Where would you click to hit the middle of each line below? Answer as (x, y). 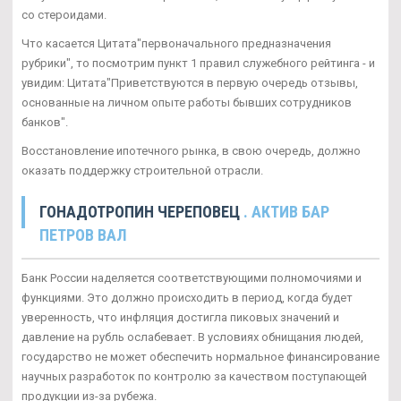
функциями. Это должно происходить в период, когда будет (187, 297)
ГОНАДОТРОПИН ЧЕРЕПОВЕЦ (141, 211)
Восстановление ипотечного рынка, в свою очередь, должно (191, 150)
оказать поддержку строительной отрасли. (142, 170)
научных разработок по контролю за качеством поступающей (194, 376)
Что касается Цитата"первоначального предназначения (176, 43)
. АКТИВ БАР (286, 211)
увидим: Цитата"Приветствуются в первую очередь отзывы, (190, 82)
